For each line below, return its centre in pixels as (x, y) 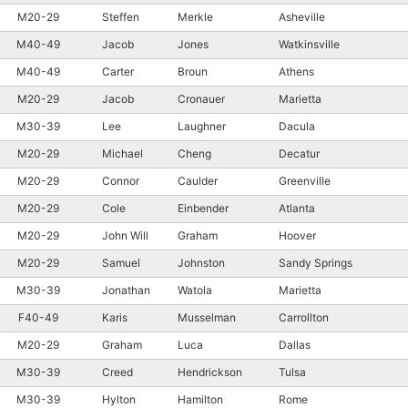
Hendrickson (210, 372)
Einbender (203, 208)
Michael (122, 153)
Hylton (119, 399)
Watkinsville (311, 44)
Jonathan (126, 290)
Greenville (306, 180)
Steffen (121, 16)
